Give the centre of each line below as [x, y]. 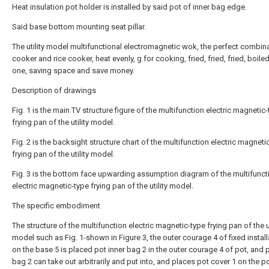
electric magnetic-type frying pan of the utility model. [103, 186]
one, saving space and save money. [73, 71]
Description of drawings [54, 90]
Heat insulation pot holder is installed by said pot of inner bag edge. [129, 7]
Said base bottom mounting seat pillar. [79, 27]
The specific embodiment [56, 206]
